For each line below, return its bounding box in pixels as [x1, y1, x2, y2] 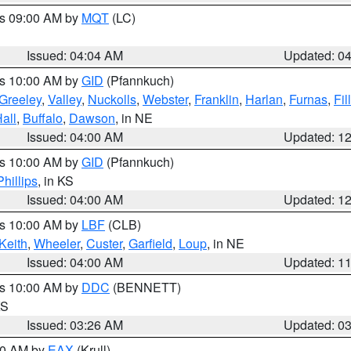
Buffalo [23, 109, 63, 127]
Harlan [245, 90, 283, 108]
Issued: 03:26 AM [27, 316, 124, 334]
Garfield [128, 234, 172, 252]
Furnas [289, 90, 327, 108]
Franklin [194, 90, 239, 108]
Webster [143, 90, 188, 108]
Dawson [69, 109, 115, 127]
